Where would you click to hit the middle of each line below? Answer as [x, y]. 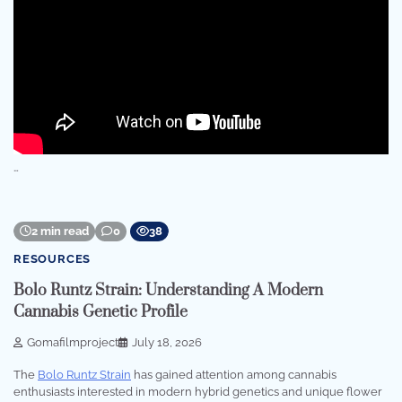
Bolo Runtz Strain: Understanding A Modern [168, 290]
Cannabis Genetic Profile [100, 312]
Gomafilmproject [73, 343]
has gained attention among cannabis [234, 375]
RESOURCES [52, 259]
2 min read [60, 232]
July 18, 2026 [167, 343]
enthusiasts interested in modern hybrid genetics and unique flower [198, 392]
